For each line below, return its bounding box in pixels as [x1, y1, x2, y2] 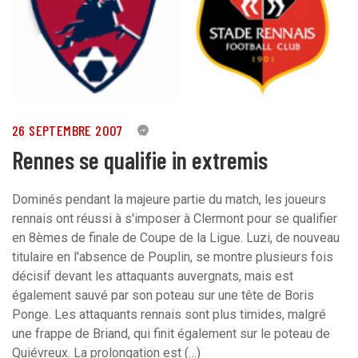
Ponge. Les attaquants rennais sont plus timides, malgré [12, 306, 326, 322]
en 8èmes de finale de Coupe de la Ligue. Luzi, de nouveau [12, 229, 340, 245]
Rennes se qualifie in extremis [12, 145, 268, 174]
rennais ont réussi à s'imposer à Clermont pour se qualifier [12, 210, 337, 226]
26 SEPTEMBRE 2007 [12, 121, 123, 139]
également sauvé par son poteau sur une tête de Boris [12, 287, 314, 303]
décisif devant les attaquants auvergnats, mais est [12, 268, 293, 284]
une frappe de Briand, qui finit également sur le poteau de [12, 325, 330, 341]
